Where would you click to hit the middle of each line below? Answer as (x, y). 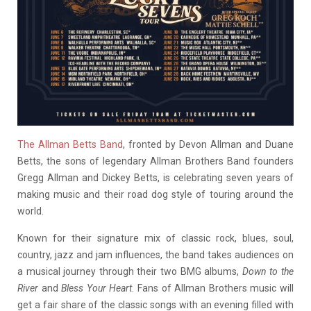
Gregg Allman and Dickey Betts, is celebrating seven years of (155, 178)
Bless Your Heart (97, 288)
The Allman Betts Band (70, 145)
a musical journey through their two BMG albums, (130, 272)
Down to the (268, 272)
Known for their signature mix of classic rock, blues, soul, (155, 238)
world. (31, 211)
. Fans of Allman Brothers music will (213, 288)
